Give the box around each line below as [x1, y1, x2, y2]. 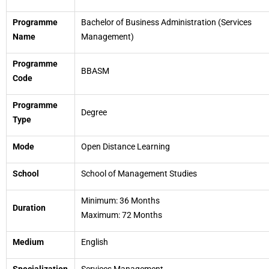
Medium [13, 237, 44, 247]
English [81, 237, 108, 247]
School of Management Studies [81, 169, 197, 178]
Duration [13, 203, 46, 213]
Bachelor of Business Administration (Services [81, 17, 252, 27]
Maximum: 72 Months [81, 210, 162, 220]
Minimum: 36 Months [81, 196, 160, 205]
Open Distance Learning [81, 142, 170, 151]
